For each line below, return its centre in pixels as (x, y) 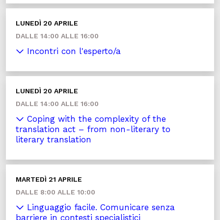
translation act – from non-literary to (93, 129)
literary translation (54, 140)
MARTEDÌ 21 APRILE (49, 179)
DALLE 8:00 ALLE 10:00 (55, 192)
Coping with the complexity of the (95, 119)
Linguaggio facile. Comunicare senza (99, 207)
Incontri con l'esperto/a (72, 51)
